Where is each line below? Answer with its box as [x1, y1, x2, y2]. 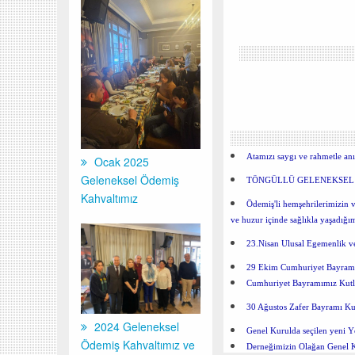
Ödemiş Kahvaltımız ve [81, 336, 195, 353]
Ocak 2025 [91, 154, 149, 170]
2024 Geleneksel [91, 318, 179, 334]
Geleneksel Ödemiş [81, 172, 179, 189]
